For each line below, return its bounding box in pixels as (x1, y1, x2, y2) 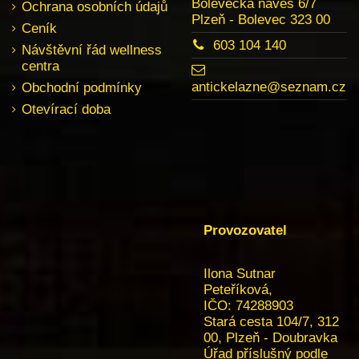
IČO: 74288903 (204, 297, 293, 313)
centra (22, 58, 59, 75)
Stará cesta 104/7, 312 (204, 313, 339, 329)
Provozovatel (204, 223, 287, 239)
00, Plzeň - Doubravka (204, 329, 337, 345)
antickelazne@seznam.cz (192, 79, 346, 95)
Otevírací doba (22, 101, 111, 117)
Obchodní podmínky (22, 79, 142, 95)
